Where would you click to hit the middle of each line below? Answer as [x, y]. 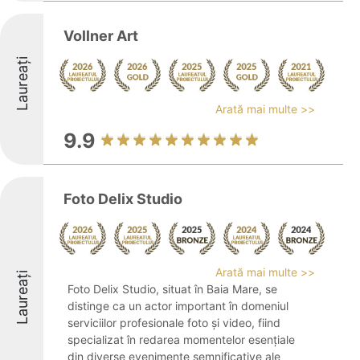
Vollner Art [101, 36]
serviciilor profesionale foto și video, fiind [174, 323]
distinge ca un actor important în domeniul [178, 306]
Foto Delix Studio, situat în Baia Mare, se [172, 289]
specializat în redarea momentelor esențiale [181, 340]
